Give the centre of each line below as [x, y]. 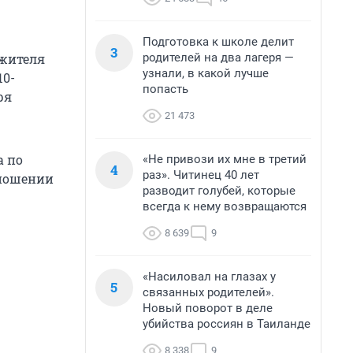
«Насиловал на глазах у [209, 277]
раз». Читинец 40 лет [201, 175]
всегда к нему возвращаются [225, 206]
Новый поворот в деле [208, 308]
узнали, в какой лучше [206, 73]
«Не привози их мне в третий [225, 159]
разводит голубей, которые [219, 191]
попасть [165, 89]
